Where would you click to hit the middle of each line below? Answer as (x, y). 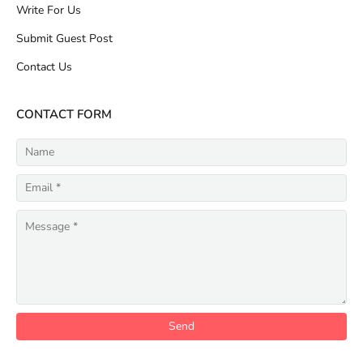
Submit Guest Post (64, 38)
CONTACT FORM (64, 114)
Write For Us (49, 10)
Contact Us (44, 66)
